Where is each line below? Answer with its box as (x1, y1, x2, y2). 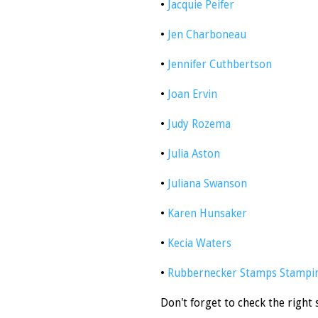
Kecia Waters (168, 237, 231, 251)
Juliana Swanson (168, 177, 247, 191)
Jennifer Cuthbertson (168, 58, 272, 72)
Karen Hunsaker (165, 207, 247, 221)
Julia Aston (165, 148, 220, 161)
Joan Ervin (168, 88, 217, 102)
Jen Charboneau (168, 28, 246, 42)
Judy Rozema (168, 118, 231, 131)
